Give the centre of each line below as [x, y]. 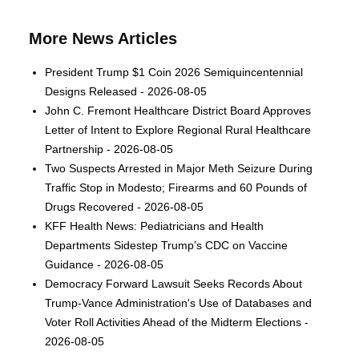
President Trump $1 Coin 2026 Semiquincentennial [174, 73]
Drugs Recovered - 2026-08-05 [125, 207]
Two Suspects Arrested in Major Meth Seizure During [179, 169]
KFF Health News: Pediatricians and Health [155, 226]
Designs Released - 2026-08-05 [126, 92]
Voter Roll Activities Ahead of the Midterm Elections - [177, 323]
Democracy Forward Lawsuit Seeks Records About [174, 284]
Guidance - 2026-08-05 [105, 265]
